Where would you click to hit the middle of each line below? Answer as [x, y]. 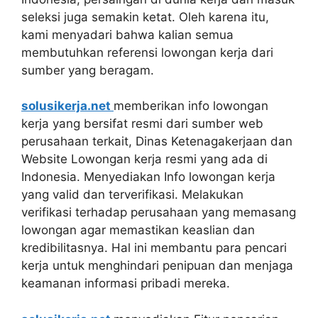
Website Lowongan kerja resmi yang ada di [144, 159]
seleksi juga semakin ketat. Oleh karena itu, [145, 17]
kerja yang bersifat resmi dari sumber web [142, 124]
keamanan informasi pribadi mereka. [126, 284]
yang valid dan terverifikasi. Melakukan [132, 195]
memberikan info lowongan [191, 106]
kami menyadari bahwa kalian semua [127, 34]
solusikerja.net [67, 106]
